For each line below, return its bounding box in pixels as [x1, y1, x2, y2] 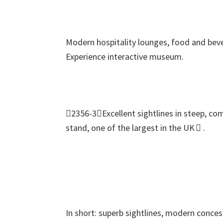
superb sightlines [99, 207, 161, 219]
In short [66, 207, 95, 219]
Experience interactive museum [66, 51, 182, 62]
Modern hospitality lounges [66, 36, 167, 48]
